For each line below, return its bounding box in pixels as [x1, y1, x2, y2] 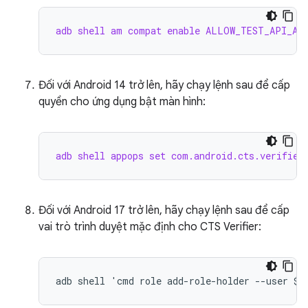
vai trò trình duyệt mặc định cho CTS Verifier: [38, 220, 261, 234]
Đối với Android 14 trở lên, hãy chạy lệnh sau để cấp [38, 78, 290, 92]
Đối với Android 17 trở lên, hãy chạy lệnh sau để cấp [38, 203, 289, 217]
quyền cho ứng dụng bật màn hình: [38, 95, 206, 109]
